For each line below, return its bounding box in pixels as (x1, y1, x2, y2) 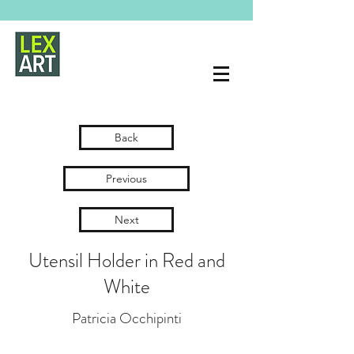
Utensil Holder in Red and (28, 247, 225, 275)
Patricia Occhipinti (71, 307, 182, 329)
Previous (106, 171, 147, 186)
